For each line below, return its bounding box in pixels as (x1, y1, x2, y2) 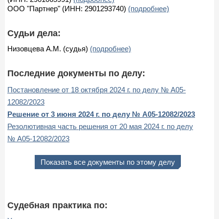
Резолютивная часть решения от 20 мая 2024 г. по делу (7, 122, 193, 131)
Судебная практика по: (7, 200, 108, 210)
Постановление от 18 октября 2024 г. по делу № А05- (7, 85, 186, 94)
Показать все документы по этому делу (41, 157, 175, 166)
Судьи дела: (7, 28, 61, 38)
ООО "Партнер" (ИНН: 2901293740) (7, 4, 128, 13)
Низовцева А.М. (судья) (7, 44, 90, 53)
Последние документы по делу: (7, 68, 145, 78)
